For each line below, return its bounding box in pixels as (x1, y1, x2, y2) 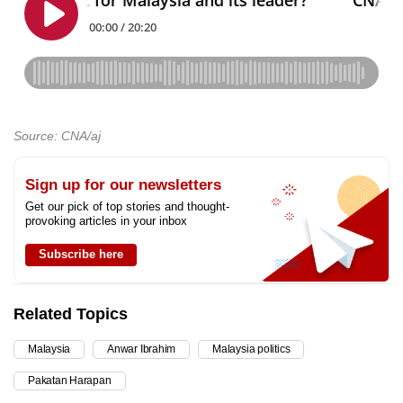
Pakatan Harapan (28, 374, 112, 388)
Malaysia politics (212, 343, 291, 356)
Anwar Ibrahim (107, 343, 176, 356)
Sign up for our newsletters (25, 176, 221, 194)
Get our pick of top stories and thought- (25, 200, 229, 214)
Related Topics (13, 305, 128, 324)
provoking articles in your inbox (25, 214, 187, 228)
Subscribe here (39, 247, 123, 262)
